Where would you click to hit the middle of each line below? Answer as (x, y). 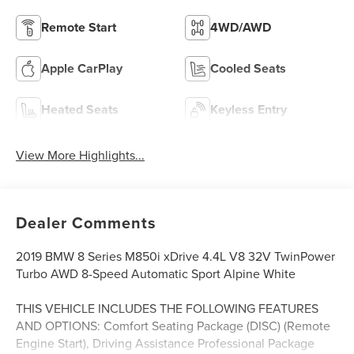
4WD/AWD (241, 28)
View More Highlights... (81, 155)
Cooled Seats (248, 69)
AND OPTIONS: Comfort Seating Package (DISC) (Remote (173, 326)
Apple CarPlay (82, 69)
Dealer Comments (87, 223)
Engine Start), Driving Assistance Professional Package (166, 343)
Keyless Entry (249, 110)
